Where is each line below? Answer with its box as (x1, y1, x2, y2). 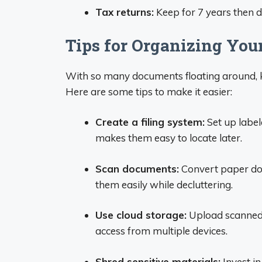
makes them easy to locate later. (95, 132, 242, 144)
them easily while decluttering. (95, 178, 233, 191)
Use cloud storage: (95, 209, 187, 221)
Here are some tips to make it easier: (65, 85, 232, 98)
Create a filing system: (95, 116, 205, 128)
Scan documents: (95, 162, 179, 175)
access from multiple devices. (95, 225, 227, 237)
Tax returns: (95, 6, 154, 18)
